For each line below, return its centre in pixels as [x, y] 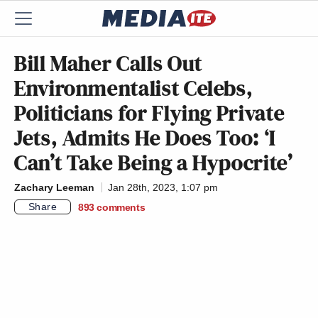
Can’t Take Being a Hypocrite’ [154, 163]
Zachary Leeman [54, 187]
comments [121, 207]
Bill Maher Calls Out [108, 63]
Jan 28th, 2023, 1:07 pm [163, 187]
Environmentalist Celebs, [134, 88]
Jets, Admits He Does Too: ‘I [145, 138]
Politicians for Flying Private [150, 113]
